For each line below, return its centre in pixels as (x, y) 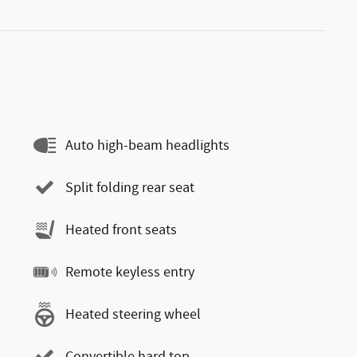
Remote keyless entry (130, 272)
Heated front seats (121, 230)
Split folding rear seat (130, 188)
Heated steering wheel (133, 314)
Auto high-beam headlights (147, 145)
